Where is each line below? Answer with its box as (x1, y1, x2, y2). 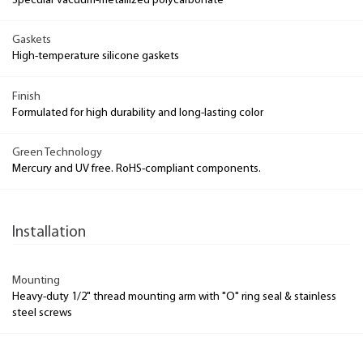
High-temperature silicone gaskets (12, 50, 179, 62)
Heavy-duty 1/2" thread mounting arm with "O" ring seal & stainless (12, 290, 336, 303)
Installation (12, 224, 86, 241)
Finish (12, 90, 41, 103)
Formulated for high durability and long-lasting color (12, 106, 263, 119)
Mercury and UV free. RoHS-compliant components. (12, 163, 261, 175)
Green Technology (12, 147, 102, 159)
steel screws (12, 306, 72, 319)
